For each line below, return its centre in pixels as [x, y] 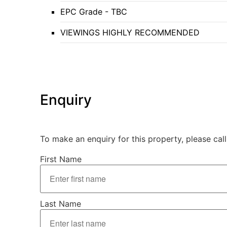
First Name [61, 159]
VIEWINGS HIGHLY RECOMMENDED [130, 33]
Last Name [61, 204]
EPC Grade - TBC [94, 12]
